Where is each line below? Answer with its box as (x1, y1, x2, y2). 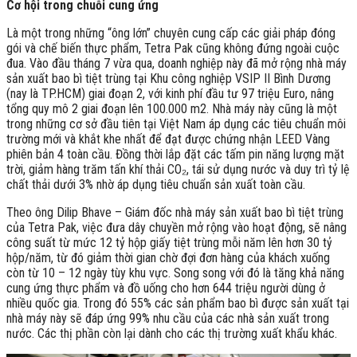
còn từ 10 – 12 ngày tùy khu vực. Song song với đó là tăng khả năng (6, 265, 344, 280)
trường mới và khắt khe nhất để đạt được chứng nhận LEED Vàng (6, 131, 330, 147)
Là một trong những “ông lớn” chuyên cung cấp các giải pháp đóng (6, 25, 335, 41)
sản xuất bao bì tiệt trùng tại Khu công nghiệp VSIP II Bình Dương (6, 70, 331, 86)
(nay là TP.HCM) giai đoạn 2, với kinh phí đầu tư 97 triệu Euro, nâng (6, 85, 334, 101)
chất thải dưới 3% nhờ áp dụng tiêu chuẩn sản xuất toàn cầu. (6, 176, 305, 192)
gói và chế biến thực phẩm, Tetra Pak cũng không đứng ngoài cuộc (6, 40, 339, 56)
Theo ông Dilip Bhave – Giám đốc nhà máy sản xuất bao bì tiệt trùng (6, 204, 343, 220)
